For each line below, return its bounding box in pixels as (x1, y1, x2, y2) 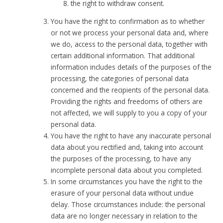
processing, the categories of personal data (51, 74, 189, 84)
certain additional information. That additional (51, 51, 195, 61)
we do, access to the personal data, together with (51, 39, 208, 49)
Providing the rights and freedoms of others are (51, 97, 203, 107)
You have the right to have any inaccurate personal (51, 131, 212, 141)
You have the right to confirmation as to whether (51, 16, 205, 26)
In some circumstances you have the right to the (51, 177, 203, 187)
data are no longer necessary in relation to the (51, 211, 198, 221)
